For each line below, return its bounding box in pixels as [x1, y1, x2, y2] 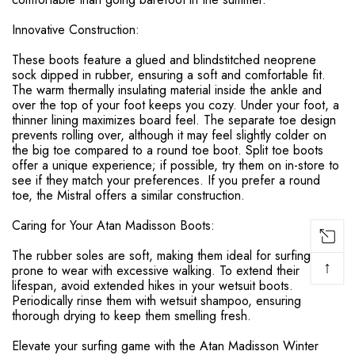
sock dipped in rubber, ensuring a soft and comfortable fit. [12, 66, 326, 85]
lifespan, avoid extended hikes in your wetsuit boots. [12, 277, 293, 296]
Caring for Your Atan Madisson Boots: [12, 216, 215, 235]
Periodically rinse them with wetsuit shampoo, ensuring [12, 292, 301, 311]
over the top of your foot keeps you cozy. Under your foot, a [12, 96, 339, 115]
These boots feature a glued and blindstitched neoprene [12, 51, 316, 70]
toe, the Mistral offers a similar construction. [12, 186, 245, 205]
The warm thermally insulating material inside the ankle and [12, 81, 322, 100]
